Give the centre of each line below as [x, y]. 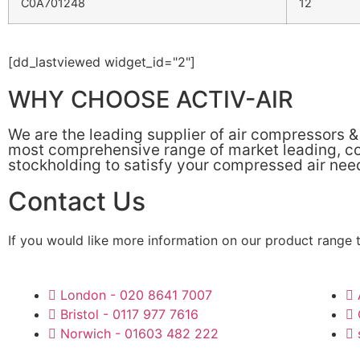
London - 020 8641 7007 [136, 295]
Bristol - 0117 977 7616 [129, 315]
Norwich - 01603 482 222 [139, 334]
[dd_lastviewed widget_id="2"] [102, 61]
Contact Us [77, 201]
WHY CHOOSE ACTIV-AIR [151, 99]
